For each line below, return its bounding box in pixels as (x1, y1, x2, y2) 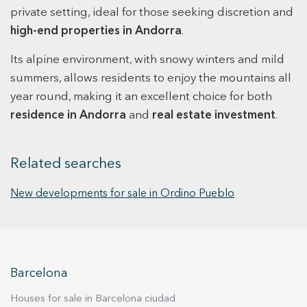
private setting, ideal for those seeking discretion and (10, 7, 293, 19)
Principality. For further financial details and (24, 15, 85, 27)
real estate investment (152, 110, 275, 122)
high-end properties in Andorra (10, 25, 182, 38)
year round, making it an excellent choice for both (10, 91, 272, 103)
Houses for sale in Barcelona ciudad (10, 294, 175, 305)
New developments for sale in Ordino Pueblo (10, 188, 234, 200)
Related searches (10, 157, 121, 172)
